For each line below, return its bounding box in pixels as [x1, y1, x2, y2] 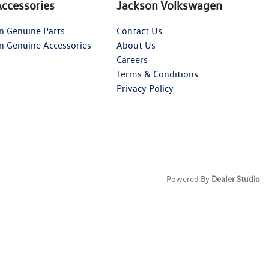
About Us [116, 40, 156, 51]
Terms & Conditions [116, 68, 199, 80]
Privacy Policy [116, 83, 174, 94]
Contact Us [116, 25, 163, 37]
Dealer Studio [211, 174, 260, 184]
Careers [116, 54, 148, 65]
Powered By [166, 174, 211, 184]
